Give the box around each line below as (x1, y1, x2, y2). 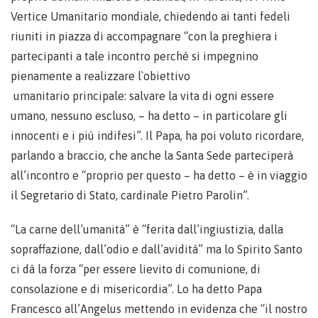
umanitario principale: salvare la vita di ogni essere (11, 89, 274, 102)
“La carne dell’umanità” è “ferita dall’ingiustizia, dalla (11, 223, 283, 236)
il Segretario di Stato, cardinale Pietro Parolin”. (11, 189, 252, 202)
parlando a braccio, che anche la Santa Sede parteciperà (11, 149, 293, 162)
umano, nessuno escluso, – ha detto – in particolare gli (11, 109, 287, 122)
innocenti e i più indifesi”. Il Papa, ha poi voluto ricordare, (11, 129, 304, 142)
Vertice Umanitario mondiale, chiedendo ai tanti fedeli (11, 10, 290, 23)
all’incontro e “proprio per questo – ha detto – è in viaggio (11, 169, 307, 182)
